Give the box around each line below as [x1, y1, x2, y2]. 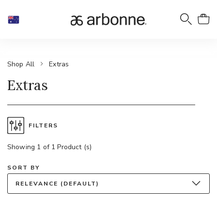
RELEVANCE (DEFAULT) [15, 180, 99, 187]
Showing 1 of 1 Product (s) [7, 142, 92, 152]
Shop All [7, 59, 35, 69]
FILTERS [29, 122, 58, 129]
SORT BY [7, 164, 40, 171]
